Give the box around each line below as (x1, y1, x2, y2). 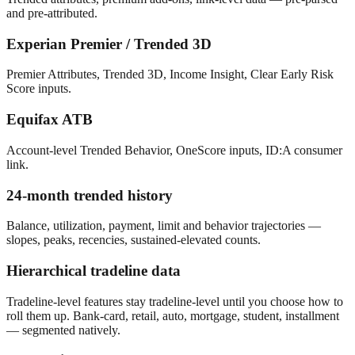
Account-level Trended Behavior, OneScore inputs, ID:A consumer (6, 143, 342, 157)
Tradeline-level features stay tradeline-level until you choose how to (6, 294, 343, 308)
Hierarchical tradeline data (6, 262, 181, 280)
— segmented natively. (6, 323, 120, 337)
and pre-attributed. (6, 6, 97, 20)
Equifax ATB (6, 111, 93, 128)
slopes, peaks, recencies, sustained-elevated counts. (6, 233, 261, 247)
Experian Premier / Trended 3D (6, 35, 212, 52)
